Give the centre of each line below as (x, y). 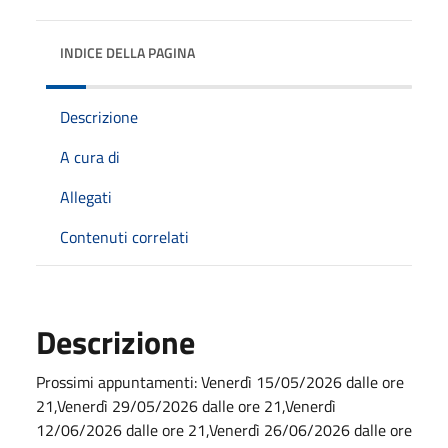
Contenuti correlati (124, 236)
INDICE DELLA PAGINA (127, 52)
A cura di (90, 156)
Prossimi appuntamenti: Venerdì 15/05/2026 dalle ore (220, 381)
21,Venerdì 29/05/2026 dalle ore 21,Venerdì (186, 405)
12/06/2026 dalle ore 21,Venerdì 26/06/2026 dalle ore (224, 429)
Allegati (86, 196)
